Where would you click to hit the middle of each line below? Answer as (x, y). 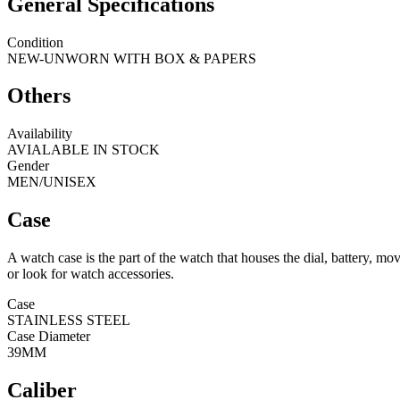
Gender (28, 166)
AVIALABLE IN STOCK (83, 150)
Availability (40, 134)
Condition (35, 42)
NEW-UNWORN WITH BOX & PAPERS (132, 58)
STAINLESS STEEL (69, 321)
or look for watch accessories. (91, 274)
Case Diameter (49, 337)
